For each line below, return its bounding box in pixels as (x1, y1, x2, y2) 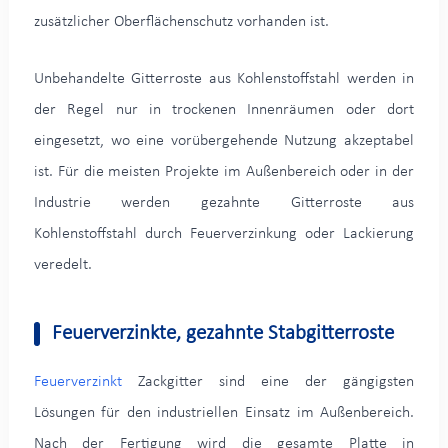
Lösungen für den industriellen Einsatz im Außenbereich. (33, 404, 415, 421)
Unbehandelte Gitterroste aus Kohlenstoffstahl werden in (33, 70, 415, 87)
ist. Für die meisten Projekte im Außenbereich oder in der (33, 163, 415, 180)
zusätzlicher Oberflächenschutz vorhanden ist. (33, 13, 329, 30)
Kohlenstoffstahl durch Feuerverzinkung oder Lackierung (33, 225, 415, 242)
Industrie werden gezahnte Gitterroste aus (33, 194, 415, 211)
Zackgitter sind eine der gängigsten (121, 373, 415, 390)
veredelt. (33, 256, 92, 273)
